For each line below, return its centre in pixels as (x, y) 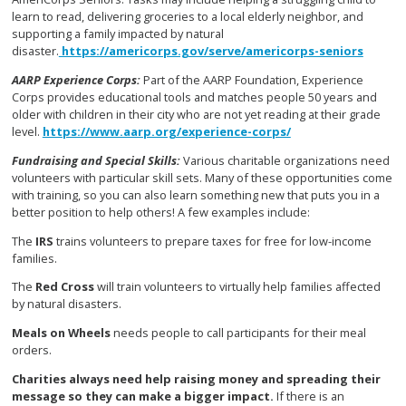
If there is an (310, 396)
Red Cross (64, 287)
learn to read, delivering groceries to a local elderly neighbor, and (187, 17)
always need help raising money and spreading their (224, 378)
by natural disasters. (66, 304)
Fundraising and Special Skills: (96, 160)
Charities (39, 378)
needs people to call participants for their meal (239, 333)
